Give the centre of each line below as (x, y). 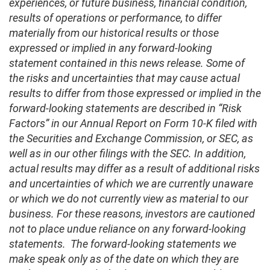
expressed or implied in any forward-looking (111, 48)
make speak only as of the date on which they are (124, 259)
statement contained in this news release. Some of (127, 63)
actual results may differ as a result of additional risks (134, 169)
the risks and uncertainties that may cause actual (124, 78)
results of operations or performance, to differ (115, 18)
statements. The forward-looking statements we (123, 244)
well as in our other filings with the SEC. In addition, (127, 154)
